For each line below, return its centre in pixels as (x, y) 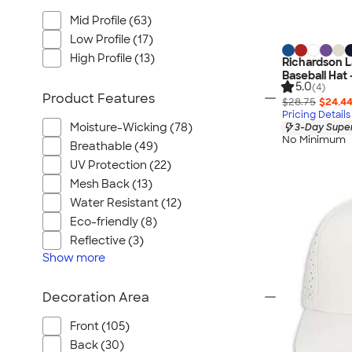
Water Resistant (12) (126, 203)
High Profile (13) (112, 58)
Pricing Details (316, 114)
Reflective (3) (107, 240)
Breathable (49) (114, 146)
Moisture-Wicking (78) (131, 127)
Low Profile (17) (112, 39)
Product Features (99, 99)
